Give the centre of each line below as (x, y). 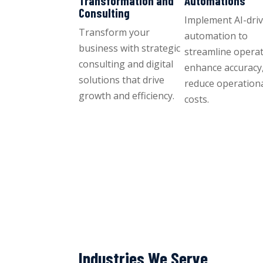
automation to (216, 36)
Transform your (114, 32)
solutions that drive (122, 80)
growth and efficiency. (127, 95)
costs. (196, 99)
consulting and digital (126, 64)
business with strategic (130, 48)
